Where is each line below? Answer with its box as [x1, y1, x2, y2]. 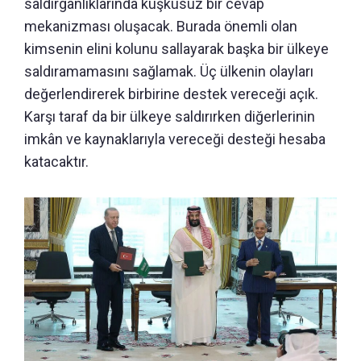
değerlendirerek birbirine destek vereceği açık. [24, 85, 318, 103]
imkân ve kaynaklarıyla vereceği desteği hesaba [24, 131, 326, 148]
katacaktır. [24, 153, 89, 171]
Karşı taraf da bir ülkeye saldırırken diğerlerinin [24, 108, 315, 126]
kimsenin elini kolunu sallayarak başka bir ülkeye [24, 40, 329, 58]
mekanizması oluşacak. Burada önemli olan [24, 18, 297, 35]
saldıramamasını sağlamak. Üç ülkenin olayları [24, 63, 313, 81]
